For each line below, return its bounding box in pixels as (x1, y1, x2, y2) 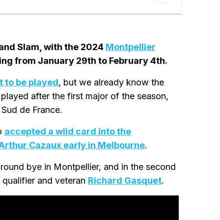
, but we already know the (58, 77, 164, 87)
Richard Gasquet (88, 175, 162, 186)
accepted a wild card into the (4, 126, 131, 137)
